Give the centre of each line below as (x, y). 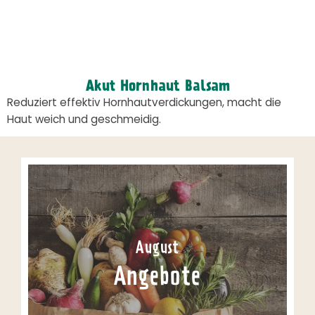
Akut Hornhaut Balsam (157, 87)
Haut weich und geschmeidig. (84, 121)
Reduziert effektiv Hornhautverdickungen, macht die (144, 104)
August (157, 249)
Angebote (157, 279)
